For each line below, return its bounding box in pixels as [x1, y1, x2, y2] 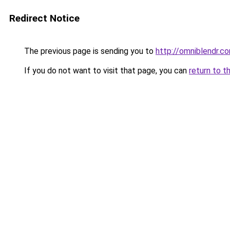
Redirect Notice [9, 12, 80, 24]
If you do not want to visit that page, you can [22, 66, 189, 75]
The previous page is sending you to [22, 46, 156, 56]
